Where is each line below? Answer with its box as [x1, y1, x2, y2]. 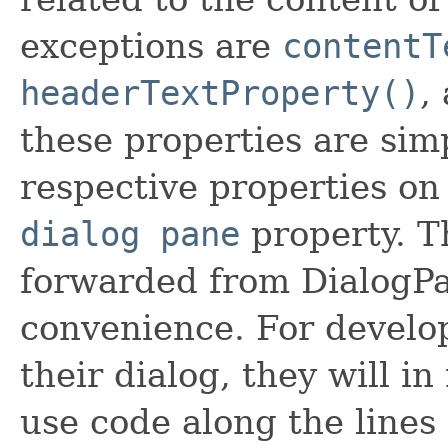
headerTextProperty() [20, 73, 420, 114]
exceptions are [20, 26, 282, 67]
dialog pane [20, 214, 240, 255]
